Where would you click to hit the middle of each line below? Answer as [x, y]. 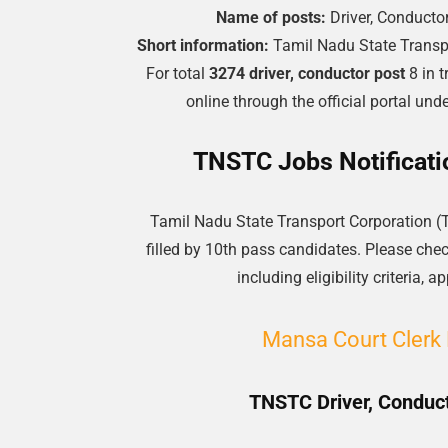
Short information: [204, 45]
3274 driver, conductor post [307, 73]
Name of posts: [271, 17]
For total [177, 73]
